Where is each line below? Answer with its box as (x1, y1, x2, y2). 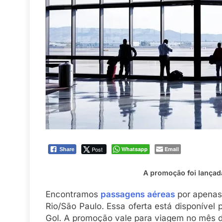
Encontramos (46, 189, 101, 200)
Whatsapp (121, 145, 148, 153)
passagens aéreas (101, 189, 175, 200)
